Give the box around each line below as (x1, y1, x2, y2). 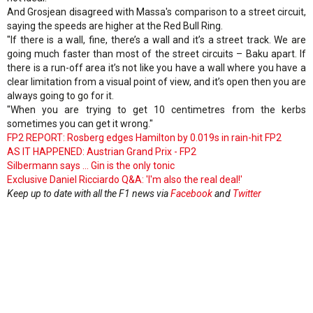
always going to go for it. (7, 90, 114, 102)
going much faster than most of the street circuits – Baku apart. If (7, 48, 306, 60)
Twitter (233, 188, 261, 200)
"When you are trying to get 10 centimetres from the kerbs (7, 104, 306, 116)
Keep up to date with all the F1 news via (7, 188, 170, 200)
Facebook (170, 188, 212, 200)
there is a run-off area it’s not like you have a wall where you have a (7, 62, 306, 74)
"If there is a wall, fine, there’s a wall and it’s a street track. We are (7, 34, 306, 46)
